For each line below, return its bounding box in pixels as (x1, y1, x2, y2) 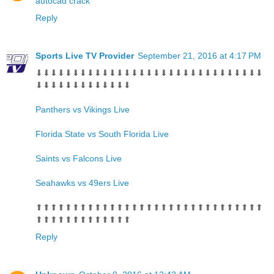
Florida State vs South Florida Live (35, 129, 169, 139)
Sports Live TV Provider (35, 51, 134, 61)
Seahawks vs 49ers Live (35, 178, 129, 188)
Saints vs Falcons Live (35, 154, 122, 164)
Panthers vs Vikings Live (35, 105, 130, 115)
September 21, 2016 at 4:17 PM (138, 51, 261, 61)
